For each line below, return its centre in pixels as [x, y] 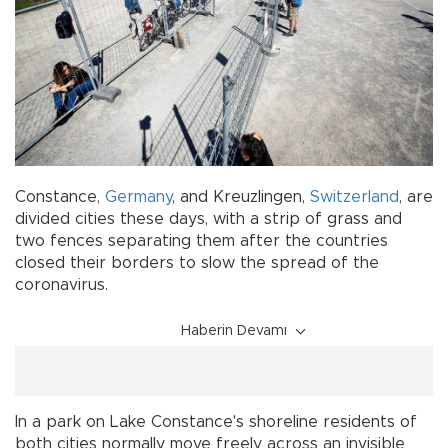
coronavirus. [61, 284]
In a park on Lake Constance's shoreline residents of [216, 421]
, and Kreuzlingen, [241, 196]
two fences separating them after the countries [201, 240]
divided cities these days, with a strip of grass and [208, 218]
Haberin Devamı [234, 330]
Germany [138, 196]
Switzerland [354, 196]
